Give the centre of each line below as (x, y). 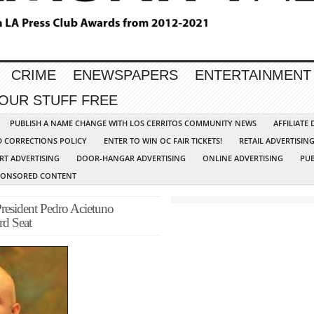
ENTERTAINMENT (253, 75)
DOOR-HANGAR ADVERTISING (131, 158)
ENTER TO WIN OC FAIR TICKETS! (163, 141)
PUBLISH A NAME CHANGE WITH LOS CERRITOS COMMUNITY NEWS (133, 123)
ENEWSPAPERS (125, 75)
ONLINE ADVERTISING (243, 158)
